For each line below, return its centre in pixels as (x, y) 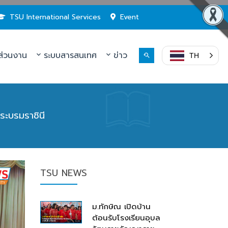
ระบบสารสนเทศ (68, 55)
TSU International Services (55, 17)
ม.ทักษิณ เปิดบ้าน (121, 207)
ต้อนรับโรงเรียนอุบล (126, 218)
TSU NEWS (63, 173)
